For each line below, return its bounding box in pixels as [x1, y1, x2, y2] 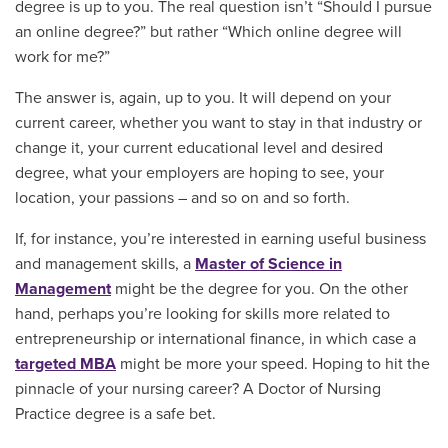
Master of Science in [195, 253, 342, 274]
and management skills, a [15, 253, 195, 274]
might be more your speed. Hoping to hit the [116, 353, 430, 374]
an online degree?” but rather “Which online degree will [15, 21, 402, 42]
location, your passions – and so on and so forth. [15, 187, 350, 208]
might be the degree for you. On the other [111, 278, 408, 299]
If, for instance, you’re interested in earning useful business [15, 228, 426, 249]
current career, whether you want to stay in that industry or [15, 112, 422, 133]
